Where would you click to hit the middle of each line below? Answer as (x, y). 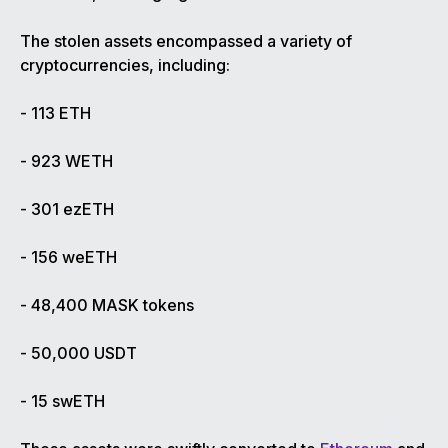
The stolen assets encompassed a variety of (186, 41)
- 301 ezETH (67, 209)
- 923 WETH (66, 161)
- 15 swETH (62, 401)
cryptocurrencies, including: (125, 65)
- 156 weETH (68, 257)
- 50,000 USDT (78, 353)
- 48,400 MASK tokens (107, 305)
